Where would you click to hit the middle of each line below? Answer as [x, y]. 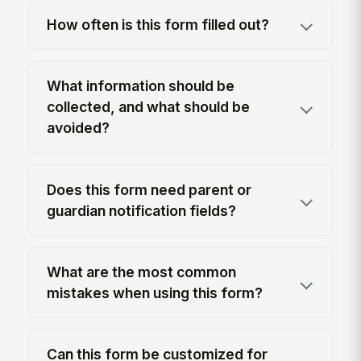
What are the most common [142, 272]
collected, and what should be [149, 107]
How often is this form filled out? [158, 24]
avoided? [79, 128]
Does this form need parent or [149, 189]
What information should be [141, 86]
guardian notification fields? [142, 210]
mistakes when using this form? [155, 293]
